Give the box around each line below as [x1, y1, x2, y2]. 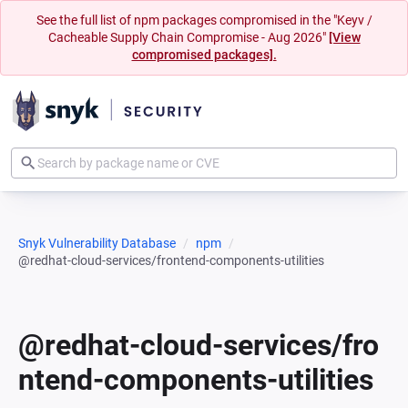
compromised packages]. [131, 47, 277, 62]
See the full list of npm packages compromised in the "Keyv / [36, 13, 372, 27]
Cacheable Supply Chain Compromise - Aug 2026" [47, 30, 329, 45]
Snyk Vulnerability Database [18, 236, 176, 250]
